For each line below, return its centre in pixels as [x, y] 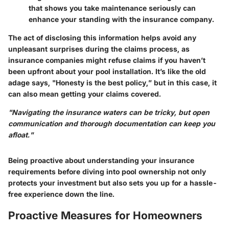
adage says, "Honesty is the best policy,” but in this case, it [112, 83]
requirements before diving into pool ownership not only [107, 172]
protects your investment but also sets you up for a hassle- [113, 183]
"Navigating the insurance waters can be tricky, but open [109, 112]
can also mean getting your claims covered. [85, 94]
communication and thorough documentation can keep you [112, 124]
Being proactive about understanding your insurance [101, 161]
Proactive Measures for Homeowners [105, 216]
